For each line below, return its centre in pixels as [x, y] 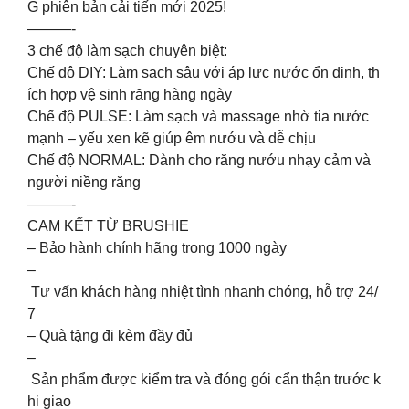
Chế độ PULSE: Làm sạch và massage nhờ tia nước [200, 116]
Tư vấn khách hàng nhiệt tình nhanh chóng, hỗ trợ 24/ [203, 291]
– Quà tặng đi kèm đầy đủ [110, 335]
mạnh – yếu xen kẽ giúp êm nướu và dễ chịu [172, 138]
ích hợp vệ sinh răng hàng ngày [130, 94]
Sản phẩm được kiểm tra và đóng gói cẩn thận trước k [204, 379]
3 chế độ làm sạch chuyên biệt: [127, 50]
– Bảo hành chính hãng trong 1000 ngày [157, 247]
